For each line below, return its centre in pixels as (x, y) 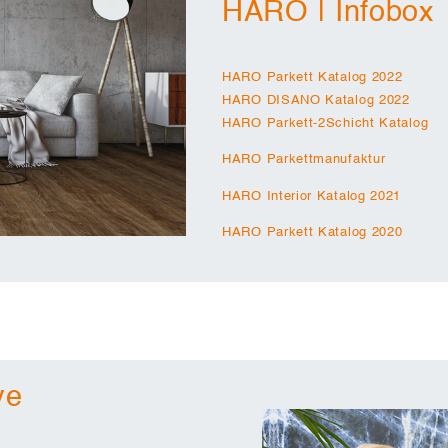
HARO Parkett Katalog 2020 (312, 232)
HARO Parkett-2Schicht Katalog (325, 123)
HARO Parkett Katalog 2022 (312, 77)
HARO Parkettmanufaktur (304, 160)
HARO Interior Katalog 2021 (312, 196)
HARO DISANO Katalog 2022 (316, 100)
